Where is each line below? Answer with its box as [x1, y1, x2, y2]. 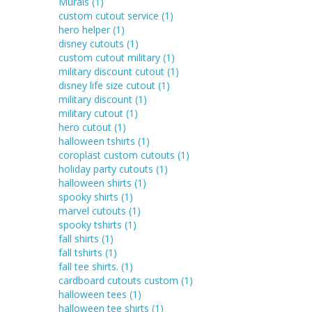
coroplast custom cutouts [58, 148, 178, 162]
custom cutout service [58, 8, 162, 22]
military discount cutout [58, 64, 167, 78]
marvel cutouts [58, 203, 129, 217]
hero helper [58, 22, 113, 36]
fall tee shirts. [58, 259, 121, 273]
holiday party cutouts [58, 162, 156, 175]
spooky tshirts [58, 217, 125, 231]
